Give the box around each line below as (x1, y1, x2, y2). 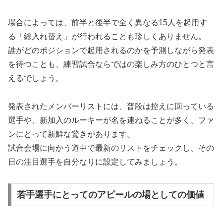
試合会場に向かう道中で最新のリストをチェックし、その (8, 144, 214, 153)
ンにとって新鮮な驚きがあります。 (8, 130, 135, 139)
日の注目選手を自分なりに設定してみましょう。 (8, 158, 182, 166)
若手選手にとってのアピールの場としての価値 (16, 189, 204, 200)
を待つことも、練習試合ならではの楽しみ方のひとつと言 (8, 60, 214, 69)
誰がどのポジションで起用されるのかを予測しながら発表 (8, 46, 214, 55)
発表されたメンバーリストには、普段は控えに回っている (8, 102, 214, 111)
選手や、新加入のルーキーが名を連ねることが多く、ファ (8, 116, 214, 125)
